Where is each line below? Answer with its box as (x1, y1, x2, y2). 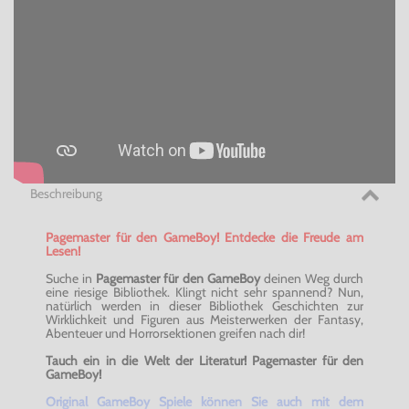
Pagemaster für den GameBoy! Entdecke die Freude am (46, 228, 363, 246)
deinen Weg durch (259, 269, 363, 287)
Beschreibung (29, 185, 102, 203)
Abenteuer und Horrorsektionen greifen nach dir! (46, 324, 305, 341)
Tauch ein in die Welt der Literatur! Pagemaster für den (46, 351, 363, 369)
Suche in (46, 269, 97, 287)
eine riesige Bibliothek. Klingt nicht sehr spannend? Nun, (46, 283, 363, 300)
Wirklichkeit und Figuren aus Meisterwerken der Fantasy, (46, 310, 363, 328)
